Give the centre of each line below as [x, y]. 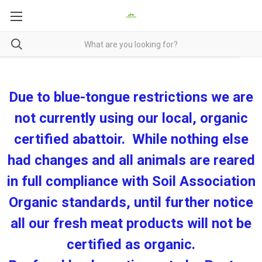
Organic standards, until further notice [131, 202]
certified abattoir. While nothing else [131, 139]
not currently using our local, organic [131, 118]
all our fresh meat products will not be [131, 223]
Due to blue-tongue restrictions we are [131, 97]
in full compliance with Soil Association [131, 181]
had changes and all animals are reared [131, 160]
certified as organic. [131, 244]
